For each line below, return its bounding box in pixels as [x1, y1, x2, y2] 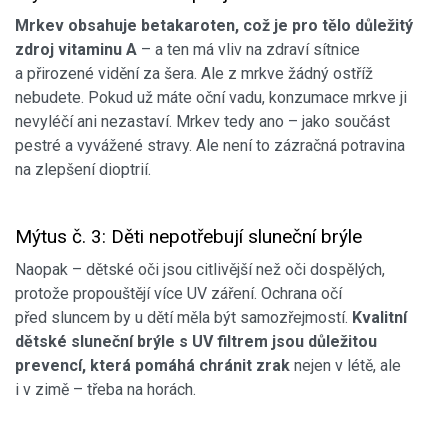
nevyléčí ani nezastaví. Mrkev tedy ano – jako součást [15, 111, 390, 131]
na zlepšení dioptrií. [15, 159, 151, 179]
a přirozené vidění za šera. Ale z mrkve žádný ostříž [15, 63, 373, 83]
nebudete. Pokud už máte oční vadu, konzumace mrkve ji [15, 87, 407, 107]
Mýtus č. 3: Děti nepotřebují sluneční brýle [15, 224, 362, 248]
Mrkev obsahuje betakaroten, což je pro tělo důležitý [15, 15, 413, 35]
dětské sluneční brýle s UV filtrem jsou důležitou [15, 331, 377, 351]
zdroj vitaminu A [15, 39, 137, 59]
